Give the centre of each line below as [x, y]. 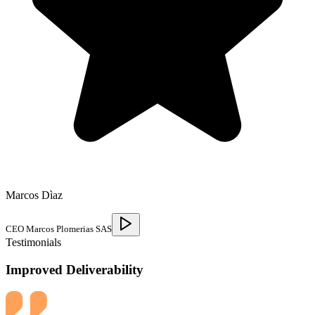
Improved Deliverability [75, 270]
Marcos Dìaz [34, 195]
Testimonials [33, 243]
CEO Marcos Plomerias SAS [59, 229]
